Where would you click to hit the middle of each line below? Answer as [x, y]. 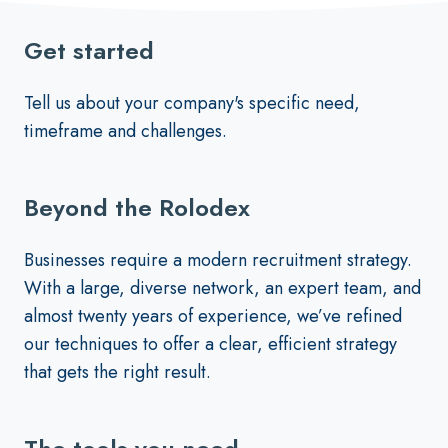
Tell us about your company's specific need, [192, 103]
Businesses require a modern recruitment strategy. [218, 260]
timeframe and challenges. [128, 131]
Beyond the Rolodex [137, 208]
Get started [89, 51]
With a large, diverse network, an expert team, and [222, 288]
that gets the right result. [117, 372]
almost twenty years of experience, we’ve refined [213, 316]
